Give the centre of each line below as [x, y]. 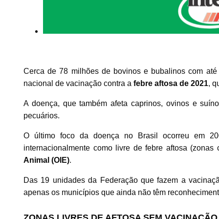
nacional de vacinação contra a [78, 84]
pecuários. [42, 116]
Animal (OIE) [46, 160]
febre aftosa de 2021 [171, 84]
